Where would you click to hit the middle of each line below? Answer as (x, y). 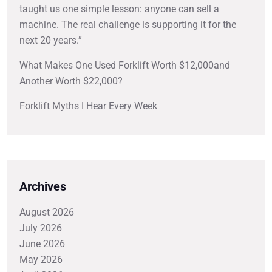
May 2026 (41, 259)
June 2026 (42, 243)
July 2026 (41, 228)
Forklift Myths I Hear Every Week (88, 106)
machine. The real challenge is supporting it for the (128, 25)
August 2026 (47, 212)
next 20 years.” (51, 41)
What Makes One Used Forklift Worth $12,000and (125, 66)
